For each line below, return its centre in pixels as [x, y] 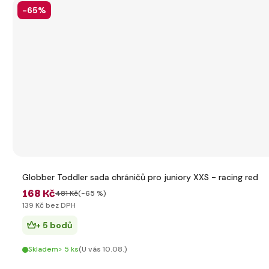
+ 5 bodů [54, 225]
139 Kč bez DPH [49, 205]
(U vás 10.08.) [103, 249]
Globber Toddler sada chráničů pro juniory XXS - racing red [140, 177]
